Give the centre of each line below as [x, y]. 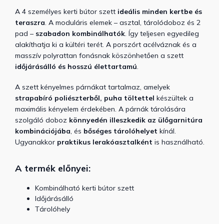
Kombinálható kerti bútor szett [84, 188]
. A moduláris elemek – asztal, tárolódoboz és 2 [123, 22]
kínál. [167, 131]
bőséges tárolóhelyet [120, 131]
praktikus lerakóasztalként [105, 142]
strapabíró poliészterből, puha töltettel [85, 98]
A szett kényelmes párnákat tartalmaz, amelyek [92, 87]
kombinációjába [43, 131]
